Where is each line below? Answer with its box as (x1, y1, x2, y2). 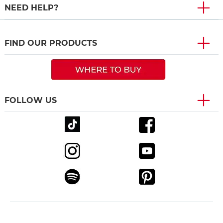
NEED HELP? (4, 3, 58, 13)
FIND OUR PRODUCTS (4, 38, 97, 48)
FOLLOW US (4, 96, 57, 106)
